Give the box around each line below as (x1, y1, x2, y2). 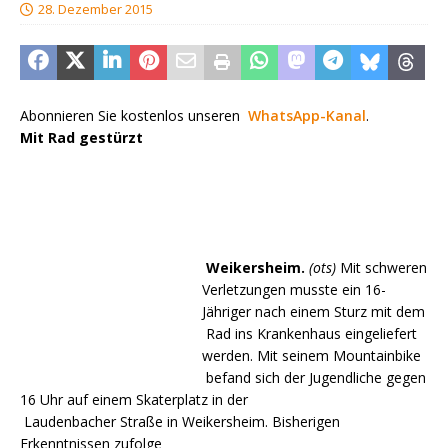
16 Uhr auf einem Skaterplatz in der (20, 390, 248, 410)
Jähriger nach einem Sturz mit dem (202, 302, 425, 322)
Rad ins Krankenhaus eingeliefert (202, 324, 417, 344)
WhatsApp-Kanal (248, 106, 366, 126)
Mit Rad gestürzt (20, 128, 143, 148)
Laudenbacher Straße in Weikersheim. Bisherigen (20, 412, 340, 432)
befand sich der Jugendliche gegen (202, 368, 426, 388)
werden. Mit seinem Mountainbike (202, 346, 421, 366)
